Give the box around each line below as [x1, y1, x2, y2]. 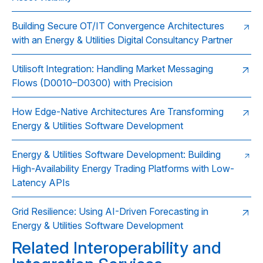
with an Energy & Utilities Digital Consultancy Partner [12, 34, 232, 46]
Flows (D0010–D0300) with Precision [12, 77, 173, 89]
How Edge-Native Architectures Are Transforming [12, 106, 224, 118]
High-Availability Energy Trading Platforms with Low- [12, 163, 234, 175]
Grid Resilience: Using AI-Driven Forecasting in [12, 205, 208, 218]
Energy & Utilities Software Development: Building [12, 149, 221, 161]
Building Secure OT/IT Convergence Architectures [12, 20, 224, 32]
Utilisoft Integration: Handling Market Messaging [12, 63, 213, 75]
